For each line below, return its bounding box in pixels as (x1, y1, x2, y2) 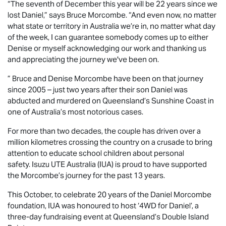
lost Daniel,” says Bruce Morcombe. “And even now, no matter (8, 10, 216, 20)
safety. (8, 159, 32, 169)
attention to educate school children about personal (8, 148, 184, 158)
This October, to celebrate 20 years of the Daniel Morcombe (8, 189, 211, 199)
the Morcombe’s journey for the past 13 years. (8, 170, 165, 180)
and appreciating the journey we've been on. (8, 54, 159, 64)
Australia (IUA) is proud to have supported (65, 159, 207, 169)
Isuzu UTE (32, 159, 65, 169)
